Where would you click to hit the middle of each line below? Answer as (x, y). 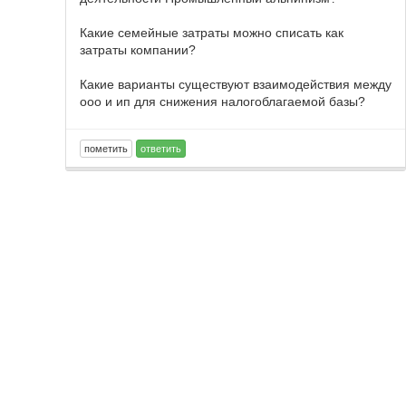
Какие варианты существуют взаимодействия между (236, 84)
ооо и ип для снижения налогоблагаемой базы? (222, 101)
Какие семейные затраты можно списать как (212, 33)
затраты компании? (138, 50)
